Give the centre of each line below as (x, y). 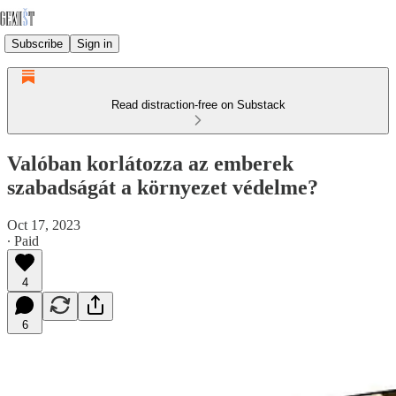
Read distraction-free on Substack (198, 105)
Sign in (95, 43)
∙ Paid (23, 240)
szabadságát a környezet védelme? (163, 187)
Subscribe (37, 43)
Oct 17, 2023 (44, 225)
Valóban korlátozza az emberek (150, 163)
